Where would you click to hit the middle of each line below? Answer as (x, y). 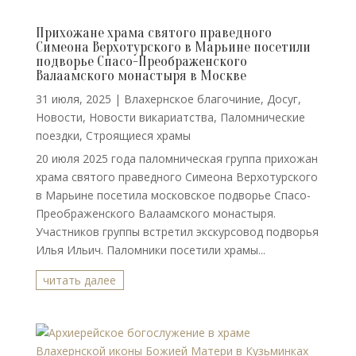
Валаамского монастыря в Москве (141, 76)
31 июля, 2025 (73, 99)
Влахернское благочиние (192, 99)
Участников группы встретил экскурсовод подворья (177, 232)
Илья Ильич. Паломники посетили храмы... (150, 250)
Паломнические (262, 117)
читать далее (80, 280)
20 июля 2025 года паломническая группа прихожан (176, 159)
